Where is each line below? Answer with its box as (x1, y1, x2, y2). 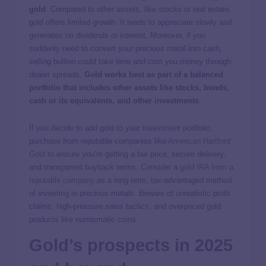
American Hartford (168, 136, 230, 145)
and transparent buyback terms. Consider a (29, 162, 180, 172)
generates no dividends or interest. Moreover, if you (29, 30, 205, 40)
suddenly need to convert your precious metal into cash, (29, 43, 222, 53)
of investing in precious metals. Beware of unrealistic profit (29, 188, 230, 198)
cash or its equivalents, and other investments (29, 96, 199, 105)
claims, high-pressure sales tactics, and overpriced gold (29, 201, 221, 211)
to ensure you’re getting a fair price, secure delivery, (45, 149, 226, 159)
